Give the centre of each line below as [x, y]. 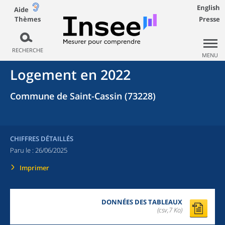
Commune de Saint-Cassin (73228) [83, 96]
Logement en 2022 [70, 75]
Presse [209, 19]
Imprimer [34, 168]
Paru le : [23, 150]
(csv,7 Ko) [170, 210]
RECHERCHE [27, 50]
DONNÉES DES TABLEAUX [142, 202]
